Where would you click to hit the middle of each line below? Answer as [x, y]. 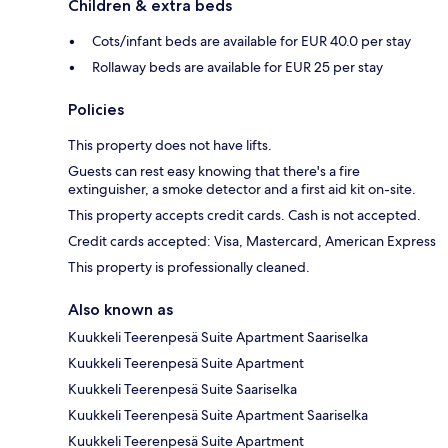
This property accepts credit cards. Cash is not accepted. [244, 215]
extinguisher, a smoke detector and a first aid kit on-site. [242, 189]
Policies [96, 110]
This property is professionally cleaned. [189, 267]
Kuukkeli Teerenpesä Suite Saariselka [182, 389]
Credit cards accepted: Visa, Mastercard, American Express [252, 241]
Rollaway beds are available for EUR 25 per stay [237, 67]
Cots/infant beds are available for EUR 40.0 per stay [251, 41]
